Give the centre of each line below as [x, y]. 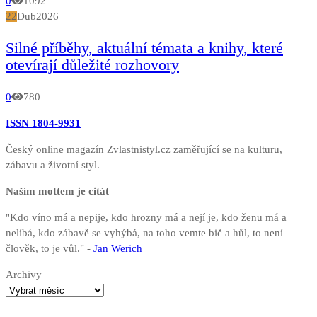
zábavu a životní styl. [53, 165]
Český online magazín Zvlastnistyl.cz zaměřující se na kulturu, [144, 149]
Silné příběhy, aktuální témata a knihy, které [144, 47]
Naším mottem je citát [57, 191]
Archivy [24, 274]
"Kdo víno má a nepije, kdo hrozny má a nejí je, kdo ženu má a [146, 217]
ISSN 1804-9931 [43, 123]
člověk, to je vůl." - [50, 248]
